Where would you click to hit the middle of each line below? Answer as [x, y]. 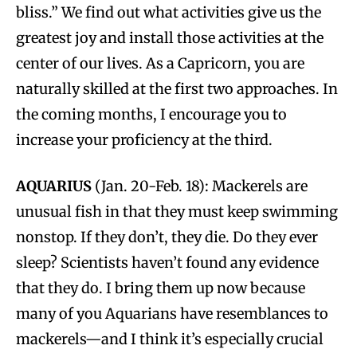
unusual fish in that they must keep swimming [177, 211]
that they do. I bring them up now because [161, 288]
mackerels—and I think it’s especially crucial [170, 339]
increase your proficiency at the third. [144, 139]
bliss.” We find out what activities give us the [169, 12]
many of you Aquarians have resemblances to [172, 313]
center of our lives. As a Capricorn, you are [160, 63]
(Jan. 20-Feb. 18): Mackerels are [200, 186]
